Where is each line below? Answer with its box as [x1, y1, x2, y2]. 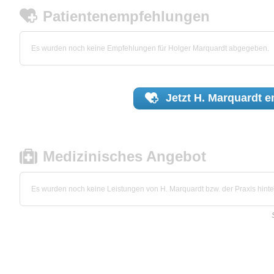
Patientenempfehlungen [43, 7, 210, 24]
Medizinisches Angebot [43, 148, 207, 165]
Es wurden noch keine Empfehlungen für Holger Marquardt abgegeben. [31, 44, 269, 53]
